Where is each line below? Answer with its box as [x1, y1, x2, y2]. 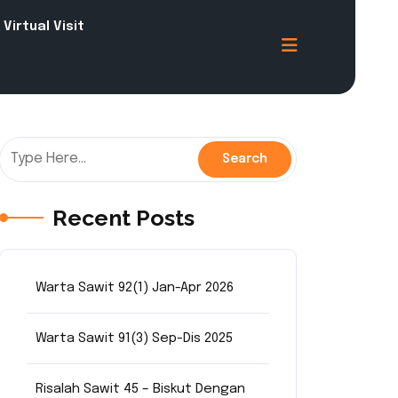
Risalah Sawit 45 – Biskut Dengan [36, 382, 245, 396]
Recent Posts [52, 204, 195, 231]
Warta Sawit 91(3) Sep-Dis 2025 [36, 331, 233, 346]
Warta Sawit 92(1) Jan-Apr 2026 [36, 281, 234, 295]
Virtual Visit [4, 20, 84, 34]
